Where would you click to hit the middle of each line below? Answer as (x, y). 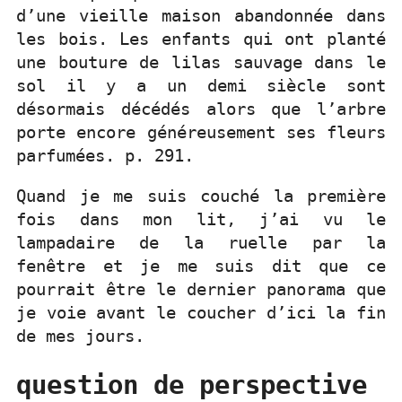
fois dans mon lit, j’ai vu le (201, 220)
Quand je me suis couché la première (201, 197)
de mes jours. (80, 336)
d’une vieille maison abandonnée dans (201, 16)
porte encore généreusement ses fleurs (201, 133)
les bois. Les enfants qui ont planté (201, 39)
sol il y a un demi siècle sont (201, 86)
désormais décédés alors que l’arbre (201, 109)
